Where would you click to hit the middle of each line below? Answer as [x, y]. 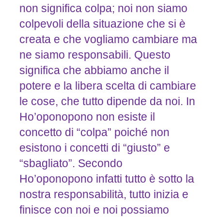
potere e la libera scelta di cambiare [108, 86]
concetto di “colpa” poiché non [94, 132]
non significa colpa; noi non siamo [103, 8]
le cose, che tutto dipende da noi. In [107, 101]
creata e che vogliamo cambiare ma [108, 39]
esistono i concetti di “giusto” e [94, 148]
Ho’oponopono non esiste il [87, 117]
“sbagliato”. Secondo [71, 163]
